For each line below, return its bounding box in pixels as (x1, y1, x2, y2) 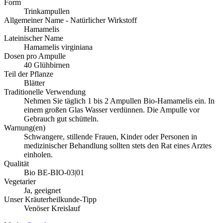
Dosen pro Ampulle (4, 52, 66, 61)
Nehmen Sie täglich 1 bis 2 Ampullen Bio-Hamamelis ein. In (24, 97, 215, 106)
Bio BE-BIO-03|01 (24, 168, 84, 177)
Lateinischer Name (4, 34, 63, 43)
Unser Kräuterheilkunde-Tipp (4, 195, 97, 204)
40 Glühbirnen (24, 61, 70, 70)
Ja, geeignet (24, 186, 61, 195)
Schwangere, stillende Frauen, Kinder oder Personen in (24, 132, 197, 141)
